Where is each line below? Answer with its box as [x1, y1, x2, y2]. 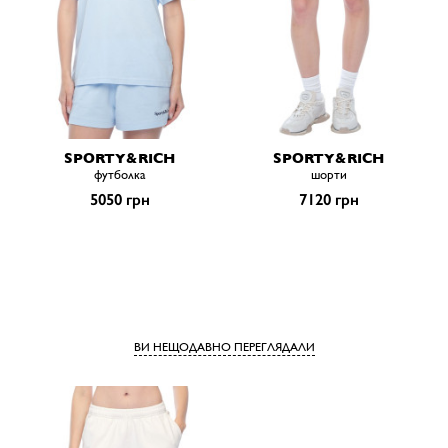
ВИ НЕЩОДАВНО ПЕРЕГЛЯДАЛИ [133, 340, 315, 355]
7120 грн [298, 190, 359, 210]
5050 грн [89, 190, 150, 210]
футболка [93, 167, 146, 183]
